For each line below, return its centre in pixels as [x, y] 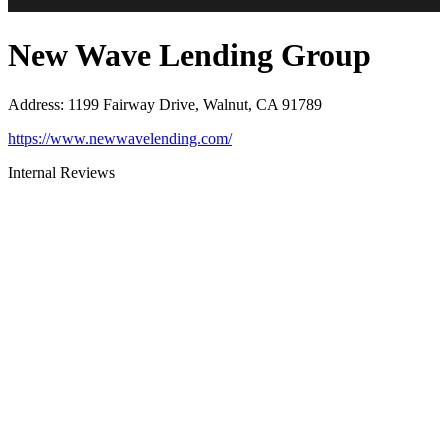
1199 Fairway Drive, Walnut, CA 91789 [195, 104]
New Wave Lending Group [189, 55]
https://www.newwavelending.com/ [120, 138]
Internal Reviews [61, 172]
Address [34, 104]
